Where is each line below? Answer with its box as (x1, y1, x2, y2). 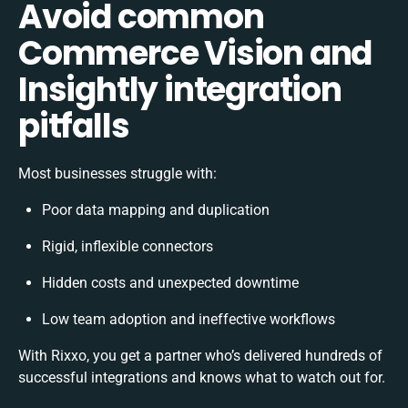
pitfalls (18, 102, 129, 149)
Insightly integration (18, 66, 342, 113)
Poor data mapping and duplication (42, 200, 270, 219)
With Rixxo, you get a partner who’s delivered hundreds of (18, 346, 382, 364)
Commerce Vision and (18, 29, 372, 76)
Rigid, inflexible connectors (42, 237, 213, 255)
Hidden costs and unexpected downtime (42, 273, 299, 291)
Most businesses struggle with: (18, 164, 217, 182)
